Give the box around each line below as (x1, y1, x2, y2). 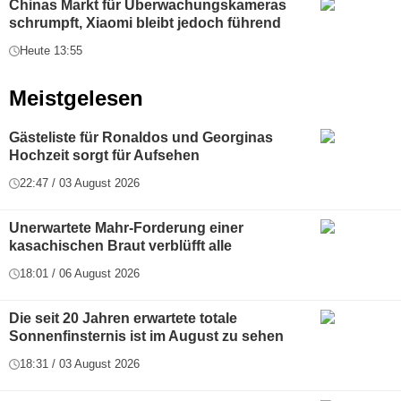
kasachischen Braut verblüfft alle (9, 238, 232, 254)
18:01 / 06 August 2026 (20, 267, 140, 281)
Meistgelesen (9, 86, 143, 111)
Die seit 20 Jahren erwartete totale (9, 311, 237, 327)
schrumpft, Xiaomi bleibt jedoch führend (9, 15, 281, 31)
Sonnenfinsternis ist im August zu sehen (9, 328, 284, 345)
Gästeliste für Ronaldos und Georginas (9, 130, 273, 146)
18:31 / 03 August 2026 (20, 357, 140, 371)
